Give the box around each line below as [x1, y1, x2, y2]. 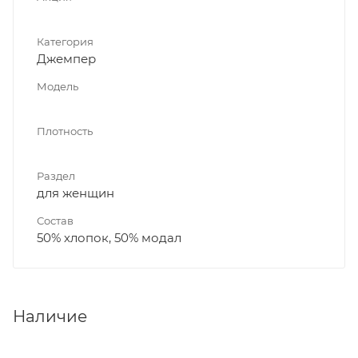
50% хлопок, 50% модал [37, 229, 181, 245]
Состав [37, 213, 74, 227]
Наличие [13, 306, 87, 326]
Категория [37, 34, 93, 48]
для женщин [37, 185, 114, 201]
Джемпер [37, 50, 96, 66]
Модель [37, 79, 78, 93]
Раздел [37, 169, 75, 182]
